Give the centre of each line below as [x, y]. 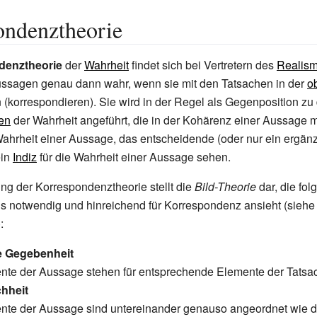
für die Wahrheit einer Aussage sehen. [134, 157]
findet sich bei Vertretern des [203, 65]
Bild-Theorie [225, 186]
